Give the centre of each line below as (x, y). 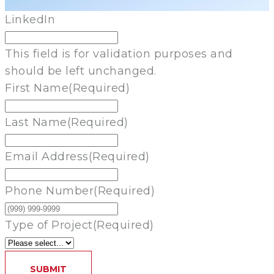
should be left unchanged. (81, 71)
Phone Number (49, 191)
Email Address (47, 157)
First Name (37, 88)
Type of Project (49, 225)
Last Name (36, 123)
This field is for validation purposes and (119, 54)
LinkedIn (30, 20)
